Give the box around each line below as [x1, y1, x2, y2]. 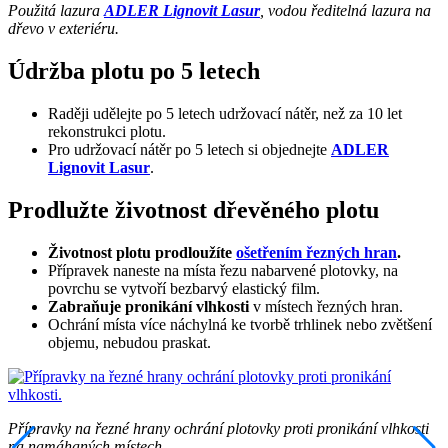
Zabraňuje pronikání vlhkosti [48, 297, 253, 315]
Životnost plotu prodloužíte [48, 243, 236, 261]
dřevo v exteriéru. [8, 20, 119, 38]
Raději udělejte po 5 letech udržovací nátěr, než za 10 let [48, 104, 402, 122]
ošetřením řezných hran [236, 243, 397, 261]
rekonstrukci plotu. [48, 122, 166, 140]
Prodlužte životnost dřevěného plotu [8, 196, 379, 223]
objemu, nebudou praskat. [48, 333, 215, 351]
